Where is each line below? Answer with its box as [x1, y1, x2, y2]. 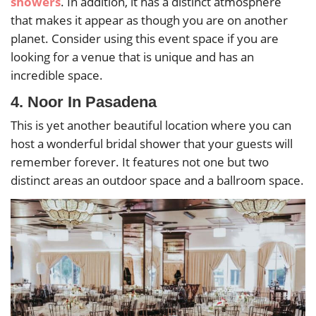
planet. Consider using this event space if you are [11, 30, 279, 47]
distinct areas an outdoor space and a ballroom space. [11, 171, 304, 188]
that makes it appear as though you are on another [11, 11, 288, 28]
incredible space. [11, 66, 103, 83]
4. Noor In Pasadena [11, 92, 157, 111]
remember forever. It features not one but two [11, 153, 269, 170]
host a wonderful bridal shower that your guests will [11, 135, 293, 152]
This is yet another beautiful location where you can [11, 116, 291, 133]
